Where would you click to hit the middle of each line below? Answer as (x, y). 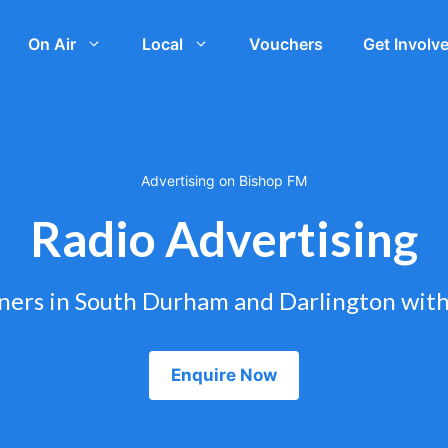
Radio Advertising (224, 238)
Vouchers (286, 44)
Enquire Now (224, 375)
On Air (52, 44)
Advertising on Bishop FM (224, 180)
